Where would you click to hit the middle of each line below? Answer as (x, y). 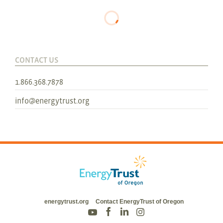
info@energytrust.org (52, 100)
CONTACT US (37, 59)
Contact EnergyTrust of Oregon (140, 202)
